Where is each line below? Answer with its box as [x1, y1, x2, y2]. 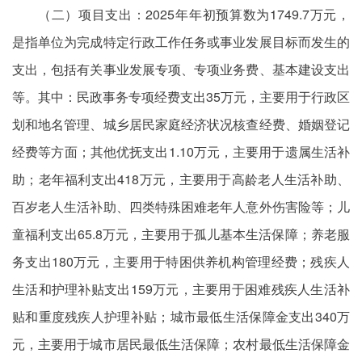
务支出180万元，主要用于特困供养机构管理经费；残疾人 [12, 252, 350, 271]
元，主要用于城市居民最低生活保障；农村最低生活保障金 [12, 335, 350, 353]
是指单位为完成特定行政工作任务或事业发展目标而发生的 [12, 32, 350, 51]
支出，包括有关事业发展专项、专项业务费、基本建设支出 [12, 60, 350, 78]
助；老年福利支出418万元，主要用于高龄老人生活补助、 [12, 170, 350, 188]
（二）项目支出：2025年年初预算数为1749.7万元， [38, 5, 350, 23]
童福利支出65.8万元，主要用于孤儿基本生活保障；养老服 [12, 225, 350, 243]
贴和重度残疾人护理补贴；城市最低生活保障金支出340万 [12, 307, 350, 326]
